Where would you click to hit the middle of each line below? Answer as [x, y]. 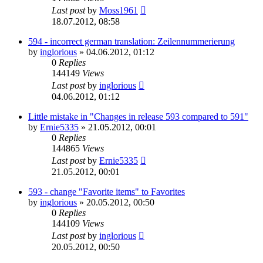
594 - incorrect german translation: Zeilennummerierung [131, 41]
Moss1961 [119, 10]
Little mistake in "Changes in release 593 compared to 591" [138, 116]
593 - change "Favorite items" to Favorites [107, 191]
